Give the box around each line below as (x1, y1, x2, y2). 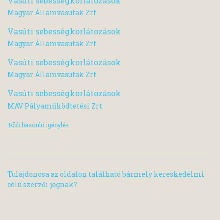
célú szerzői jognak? (7, 179, 77, 189)
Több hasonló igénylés (7, 120, 69, 129)
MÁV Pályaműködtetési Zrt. (7, 101, 104, 110)
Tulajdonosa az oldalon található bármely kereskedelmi (7, 169, 204, 179)
